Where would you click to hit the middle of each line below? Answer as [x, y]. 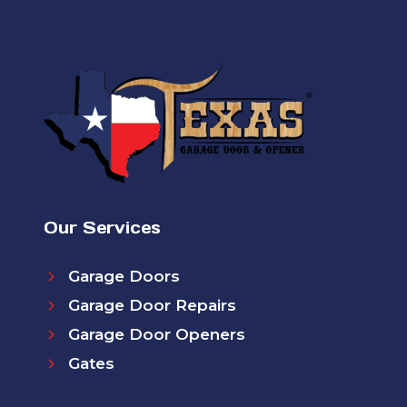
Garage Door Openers [157, 335]
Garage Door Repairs [152, 306]
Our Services [102, 228]
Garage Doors [124, 277]
